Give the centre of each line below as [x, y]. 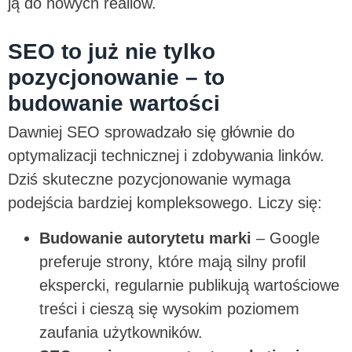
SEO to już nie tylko [112, 52]
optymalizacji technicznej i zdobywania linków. [166, 156]
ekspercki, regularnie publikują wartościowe [189, 285]
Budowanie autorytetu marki [145, 238]
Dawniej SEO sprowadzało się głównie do [151, 132]
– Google [286, 238]
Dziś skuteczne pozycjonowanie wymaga [149, 180]
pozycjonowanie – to [116, 78]
